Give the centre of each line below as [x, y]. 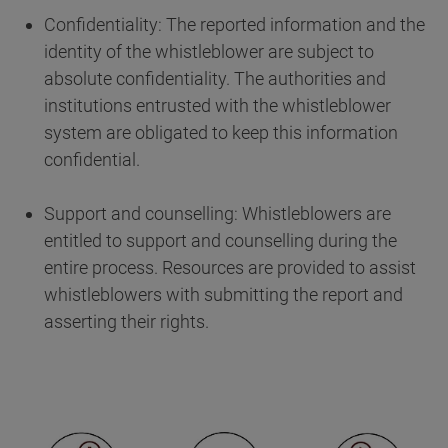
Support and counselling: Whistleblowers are [217, 214]
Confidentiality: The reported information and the [234, 25]
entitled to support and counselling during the [220, 241]
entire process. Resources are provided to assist [230, 268]
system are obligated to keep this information [221, 133]
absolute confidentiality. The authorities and [215, 79]
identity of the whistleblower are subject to [209, 52]
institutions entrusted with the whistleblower [217, 106]
